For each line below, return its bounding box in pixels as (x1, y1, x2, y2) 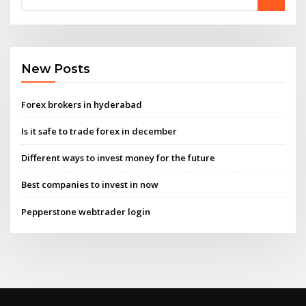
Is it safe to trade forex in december (21, 124, 178, 137)
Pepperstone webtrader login (21, 205, 151, 218)
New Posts (21, 61, 91, 76)
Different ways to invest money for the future (21, 152, 216, 165)
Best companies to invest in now (21, 178, 159, 191)
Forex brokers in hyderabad (21, 98, 143, 111)
